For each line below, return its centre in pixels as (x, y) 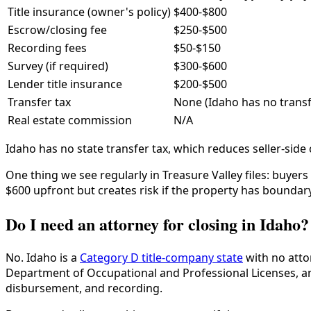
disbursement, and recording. (84, 288)
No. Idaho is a (43, 258)
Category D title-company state (161, 258)
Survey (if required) (58, 66)
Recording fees (47, 48)
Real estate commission (70, 120)
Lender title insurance (65, 84)
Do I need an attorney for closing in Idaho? (157, 224)
